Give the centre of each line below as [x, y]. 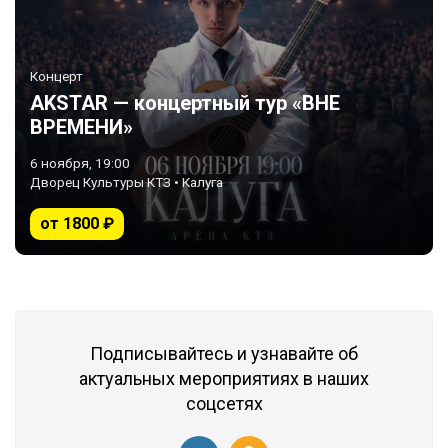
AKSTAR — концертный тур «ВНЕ [185, 103]
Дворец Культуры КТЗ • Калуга [126, 182]
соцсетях [224, 403]
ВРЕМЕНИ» [81, 127]
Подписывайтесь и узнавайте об [224, 353]
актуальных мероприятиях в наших [224, 378]
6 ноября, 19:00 [80, 163]
